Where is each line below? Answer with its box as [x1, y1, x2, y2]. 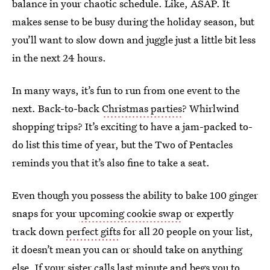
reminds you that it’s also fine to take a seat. [12, 155, 210, 169]
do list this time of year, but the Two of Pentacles [12, 137, 233, 151]
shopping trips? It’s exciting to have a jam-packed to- [12, 119, 253, 133]
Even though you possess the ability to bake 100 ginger [12, 188, 258, 202]
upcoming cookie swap [79, 206, 182, 220]
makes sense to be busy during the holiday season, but [12, 14, 254, 28]
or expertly [182, 206, 234, 220]
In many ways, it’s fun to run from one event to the [12, 83, 240, 97]
